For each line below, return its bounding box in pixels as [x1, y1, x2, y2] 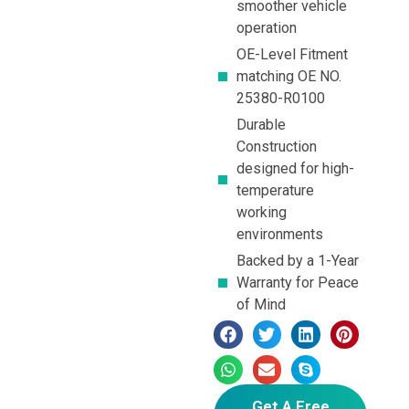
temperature [236, 181, 314, 199]
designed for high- [236, 159, 354, 177]
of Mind [236, 295, 286, 313]
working [236, 203, 287, 221]
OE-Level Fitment [236, 45, 348, 63]
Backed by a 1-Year [236, 251, 359, 269]
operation [236, 18, 297, 37]
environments [236, 225, 323, 243]
